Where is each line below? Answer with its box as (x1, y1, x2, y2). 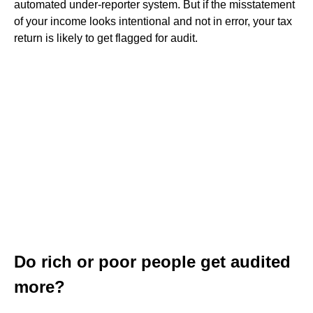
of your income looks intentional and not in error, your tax (14, 15, 292, 27)
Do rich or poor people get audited (14, 252, 291, 271)
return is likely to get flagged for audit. (14, 32, 198, 44)
